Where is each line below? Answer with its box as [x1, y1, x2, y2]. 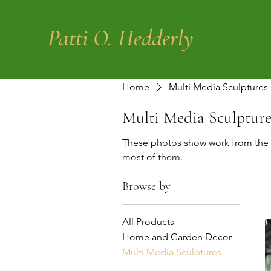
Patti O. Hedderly [48, 24, 194, 52]
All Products [122, 216, 174, 228]
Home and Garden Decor [122, 231, 232, 243]
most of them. [122, 151, 183, 163]
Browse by [122, 179, 171, 194]
